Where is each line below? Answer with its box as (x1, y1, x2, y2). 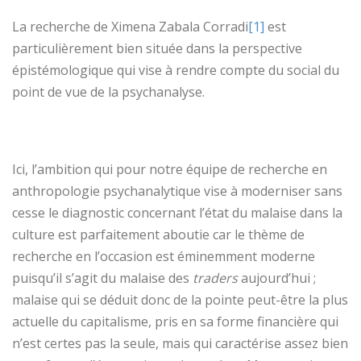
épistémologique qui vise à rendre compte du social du (12, 60, 339, 79)
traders (193, 268, 241, 287)
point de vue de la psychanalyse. (12, 82, 205, 101)
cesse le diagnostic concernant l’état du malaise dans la (12, 203, 342, 222)
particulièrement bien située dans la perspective (12, 39, 302, 57)
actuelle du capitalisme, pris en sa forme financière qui (12, 312, 338, 330)
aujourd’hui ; (241, 268, 316, 287)
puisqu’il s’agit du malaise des (12, 268, 193, 287)
